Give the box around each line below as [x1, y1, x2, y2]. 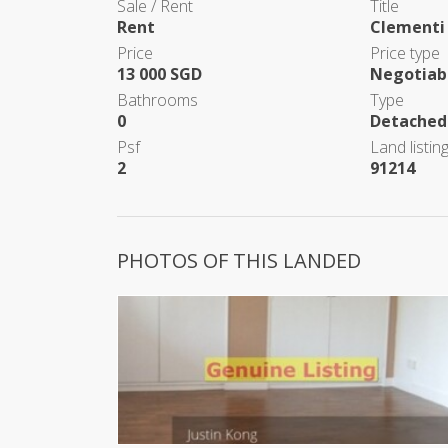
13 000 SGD [117, 63, 202, 85]
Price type [370, 42, 441, 64]
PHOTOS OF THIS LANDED [117, 247, 361, 274]
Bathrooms [117, 89, 198, 111]
